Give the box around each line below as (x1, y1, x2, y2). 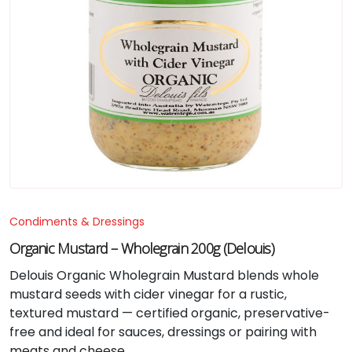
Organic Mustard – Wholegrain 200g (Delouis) (9, 239, 275, 258)
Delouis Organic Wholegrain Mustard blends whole (9, 266, 319, 284)
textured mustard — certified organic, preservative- (9, 304, 330, 322)
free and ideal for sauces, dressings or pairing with (9, 323, 317, 341)
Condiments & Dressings (9, 214, 145, 229)
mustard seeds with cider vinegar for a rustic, (9, 285, 287, 303)
